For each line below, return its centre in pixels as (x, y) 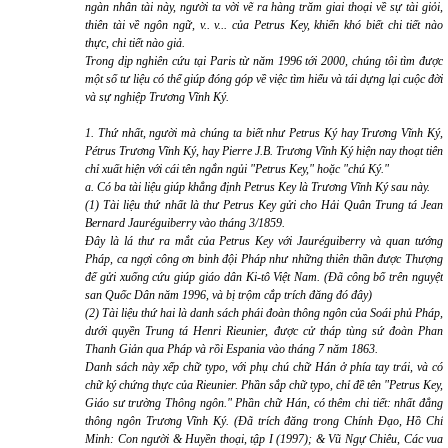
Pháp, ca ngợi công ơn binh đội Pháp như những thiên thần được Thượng (264, 259)
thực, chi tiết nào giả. (135, 43)
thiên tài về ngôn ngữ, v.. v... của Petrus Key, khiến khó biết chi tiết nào (264, 25)
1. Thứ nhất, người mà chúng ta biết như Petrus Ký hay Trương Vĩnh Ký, (264, 133)
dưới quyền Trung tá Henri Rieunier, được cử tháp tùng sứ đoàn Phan (264, 331)
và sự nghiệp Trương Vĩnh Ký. (157, 97)
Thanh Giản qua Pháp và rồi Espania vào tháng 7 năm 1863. (231, 349)
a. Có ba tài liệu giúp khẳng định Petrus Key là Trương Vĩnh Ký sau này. (257, 187)
